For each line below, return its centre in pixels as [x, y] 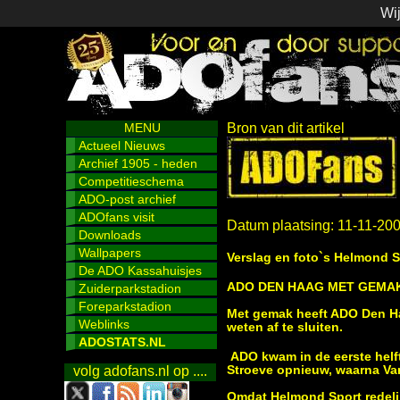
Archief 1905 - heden [138, 163]
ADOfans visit [117, 217]
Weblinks [104, 324]
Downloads [110, 235]
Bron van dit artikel [286, 128]
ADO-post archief [127, 199]
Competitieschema [131, 181]
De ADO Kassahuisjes [140, 271]
